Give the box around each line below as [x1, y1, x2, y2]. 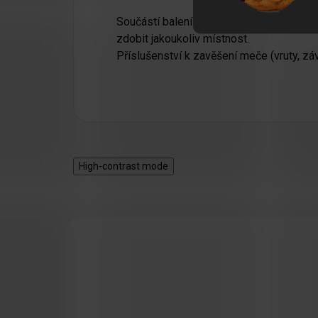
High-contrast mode [79, 160, 168, 172]
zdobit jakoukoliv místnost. [116, 31, 252, 45]
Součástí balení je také [116, 14, 228, 28]
